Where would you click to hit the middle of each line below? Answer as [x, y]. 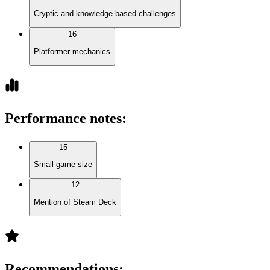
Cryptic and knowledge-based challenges [105, 13]
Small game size [63, 165]
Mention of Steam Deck [75, 202]
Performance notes [63, 118]
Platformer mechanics [72, 51]
